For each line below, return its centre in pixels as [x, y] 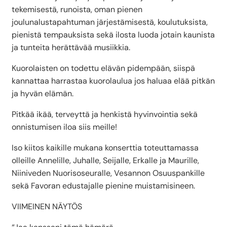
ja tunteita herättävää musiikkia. [71, 48]
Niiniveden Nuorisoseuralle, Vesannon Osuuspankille [108, 173]
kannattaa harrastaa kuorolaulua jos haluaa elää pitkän [113, 81]
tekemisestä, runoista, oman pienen [77, 10]
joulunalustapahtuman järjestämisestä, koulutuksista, [110, 22]
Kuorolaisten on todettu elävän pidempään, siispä [103, 68]
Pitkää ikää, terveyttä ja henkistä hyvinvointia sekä [105, 115]
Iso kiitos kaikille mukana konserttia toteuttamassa [105, 148]
